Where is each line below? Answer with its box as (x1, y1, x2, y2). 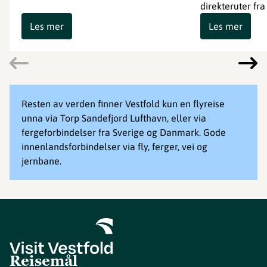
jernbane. (21, 156, 61, 166)
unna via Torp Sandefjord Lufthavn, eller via (21, 113, 206, 123)
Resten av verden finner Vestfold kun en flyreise (21, 98, 225, 109)
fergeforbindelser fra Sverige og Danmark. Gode (21, 127, 226, 138)
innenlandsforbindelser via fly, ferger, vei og (21, 141, 207, 152)
